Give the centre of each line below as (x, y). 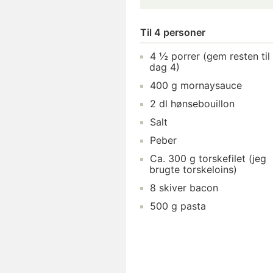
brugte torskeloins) (193, 169)
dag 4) (165, 67)
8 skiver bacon (184, 187)
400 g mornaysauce (196, 85)
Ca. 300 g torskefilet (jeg (208, 158)
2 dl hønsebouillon (192, 103)
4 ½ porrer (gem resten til (210, 56)
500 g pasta (178, 206)
